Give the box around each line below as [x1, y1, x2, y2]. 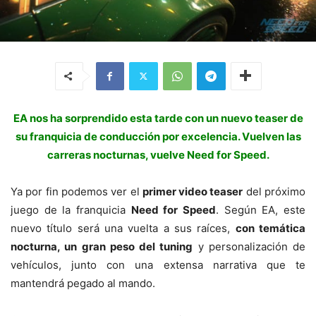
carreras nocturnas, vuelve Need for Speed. [47, 147, 269, 162]
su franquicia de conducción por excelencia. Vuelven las [15, 129, 301, 143]
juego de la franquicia [11, 202, 131, 217]
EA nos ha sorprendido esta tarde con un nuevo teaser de [13, 111, 303, 125]
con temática [235, 221, 306, 235]
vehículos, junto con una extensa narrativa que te [11, 257, 305, 272]
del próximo [243, 184, 306, 198]
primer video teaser [142, 184, 243, 198]
